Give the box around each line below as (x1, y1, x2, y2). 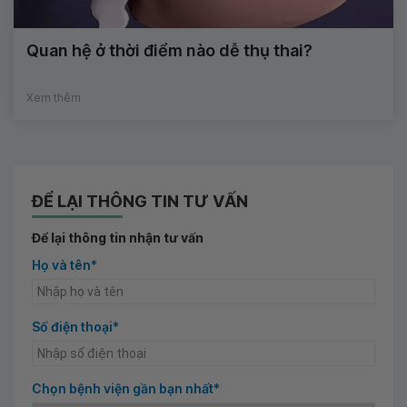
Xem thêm (26, 90, 81, 104)
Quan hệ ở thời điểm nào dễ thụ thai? (26, 40, 313, 60)
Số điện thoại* (32, 318, 119, 334)
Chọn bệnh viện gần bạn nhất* (32, 380, 220, 396)
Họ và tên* (32, 256, 97, 273)
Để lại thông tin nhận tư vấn (32, 229, 203, 245)
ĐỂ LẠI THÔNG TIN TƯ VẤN (32, 191, 248, 211)
